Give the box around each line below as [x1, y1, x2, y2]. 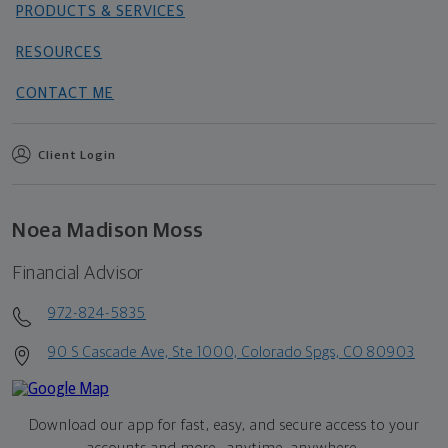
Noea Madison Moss [12, 220, 204, 242]
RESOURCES [16, 45, 102, 61]
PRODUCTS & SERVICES [16, 4, 185, 20]
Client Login [38, 150, 116, 163]
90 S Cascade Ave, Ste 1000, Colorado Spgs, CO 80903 [48, 345, 415, 361]
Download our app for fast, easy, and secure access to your [28, 418, 420, 434]
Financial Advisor [12, 264, 144, 284]
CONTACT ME [16, 86, 114, 102]
